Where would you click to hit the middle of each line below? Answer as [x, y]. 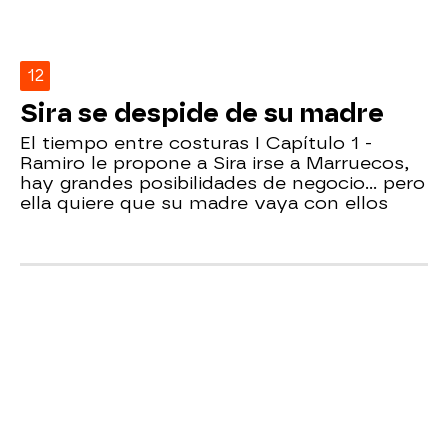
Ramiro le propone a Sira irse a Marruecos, [214, 162]
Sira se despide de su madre [202, 112]
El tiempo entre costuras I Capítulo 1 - [196, 142]
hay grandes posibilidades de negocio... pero [222, 182]
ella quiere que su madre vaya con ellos [204, 202]
